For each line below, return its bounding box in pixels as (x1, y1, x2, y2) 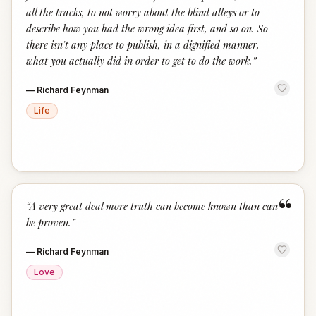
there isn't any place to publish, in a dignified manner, (26, 37, 260, 51)
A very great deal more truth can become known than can (30, 199, 278, 213)
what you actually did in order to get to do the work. (26, 54, 253, 68)
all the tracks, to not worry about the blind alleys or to (26, 5, 260, 19)
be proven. (26, 215, 71, 229)
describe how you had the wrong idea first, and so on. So (26, 21, 268, 35)
